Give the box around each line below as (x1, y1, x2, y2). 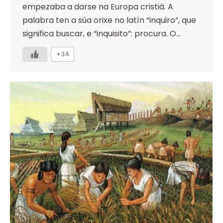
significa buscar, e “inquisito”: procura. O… (22, 28, 181, 40)
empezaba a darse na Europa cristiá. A (22, 1, 173, 13)
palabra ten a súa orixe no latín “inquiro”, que (22, 14, 196, 26)
